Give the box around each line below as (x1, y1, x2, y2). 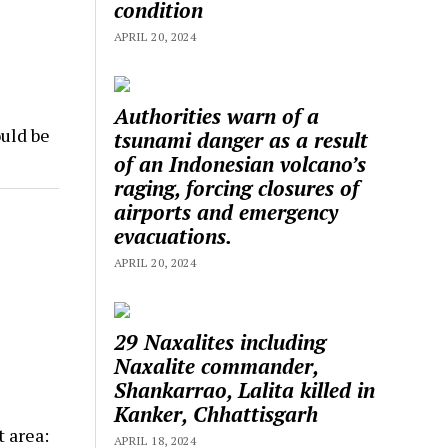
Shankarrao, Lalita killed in (114, 375, 376, 404)
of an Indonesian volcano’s (114, 149, 367, 178)
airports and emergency (114, 197, 339, 226)
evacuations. (114, 221, 233, 250)
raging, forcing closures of (114, 173, 360, 202)
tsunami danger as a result (114, 125, 369, 154)
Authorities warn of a (114, 101, 320, 130)
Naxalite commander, (114, 351, 319, 380)
